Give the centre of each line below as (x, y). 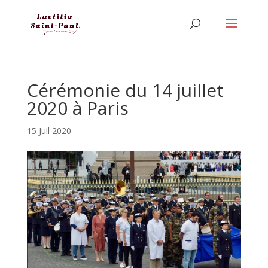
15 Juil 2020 (49, 131)
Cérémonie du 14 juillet (125, 90)
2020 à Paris (77, 108)
